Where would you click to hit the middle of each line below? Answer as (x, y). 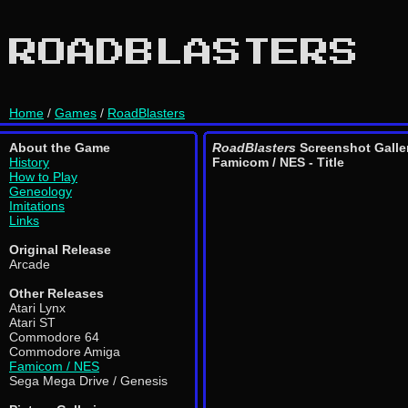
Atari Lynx (37, 308)
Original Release (60, 250)
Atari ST (32, 322)
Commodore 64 (54, 337)
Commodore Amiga (65, 352)
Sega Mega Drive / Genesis (88, 381)
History (29, 162)
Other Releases (56, 293)
